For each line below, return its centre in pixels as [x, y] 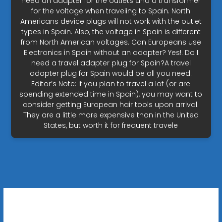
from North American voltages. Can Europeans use [111, 42]
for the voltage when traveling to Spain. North [111, 11]
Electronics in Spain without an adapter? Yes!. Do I [111, 53]
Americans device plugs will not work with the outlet [111, 22]
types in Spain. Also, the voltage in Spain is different [111, 32]
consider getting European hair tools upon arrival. [111, 105]
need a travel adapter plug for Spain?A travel [111, 63]
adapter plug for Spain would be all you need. [111, 74]
